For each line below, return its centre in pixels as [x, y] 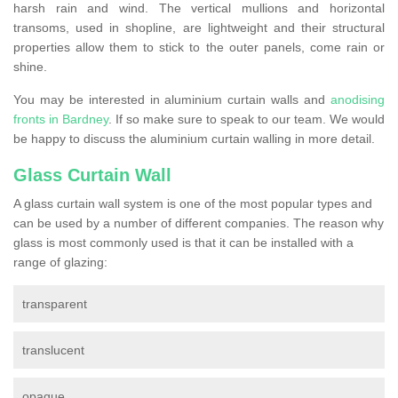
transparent [55, 304]
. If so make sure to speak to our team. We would [247, 119]
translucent [53, 350]
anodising [358, 100]
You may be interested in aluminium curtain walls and [172, 100]
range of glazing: [60, 263]
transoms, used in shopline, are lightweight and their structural [199, 28]
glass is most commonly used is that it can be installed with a [183, 243]
